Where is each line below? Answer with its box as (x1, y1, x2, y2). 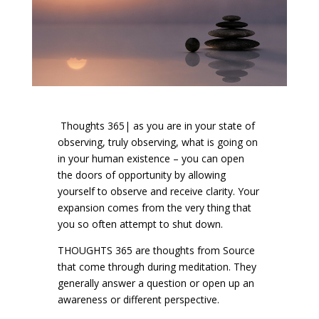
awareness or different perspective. (57, 293, 219, 307)
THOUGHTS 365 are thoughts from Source (57, 244, 255, 258)
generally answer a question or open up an (57, 276, 254, 291)
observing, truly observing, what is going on (57, 135, 258, 150)
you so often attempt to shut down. (57, 217, 223, 231)
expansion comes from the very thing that (57, 201, 251, 215)
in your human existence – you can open (57, 152, 244, 166)
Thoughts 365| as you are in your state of (60, 119, 255, 133)
